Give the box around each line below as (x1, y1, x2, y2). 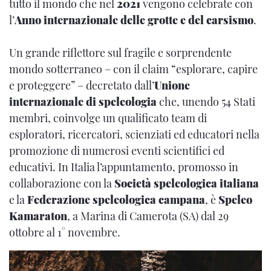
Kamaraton (9, 208, 67, 223)
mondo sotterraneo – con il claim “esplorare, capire (9, 61, 258, 76)
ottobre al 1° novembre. (9, 224, 120, 240)
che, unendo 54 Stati (159, 94, 255, 109)
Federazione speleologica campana (27, 192, 205, 207)
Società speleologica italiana (114, 175, 259, 191)
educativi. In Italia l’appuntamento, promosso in (9, 159, 238, 174)
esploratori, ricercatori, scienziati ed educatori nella (9, 126, 260, 142)
